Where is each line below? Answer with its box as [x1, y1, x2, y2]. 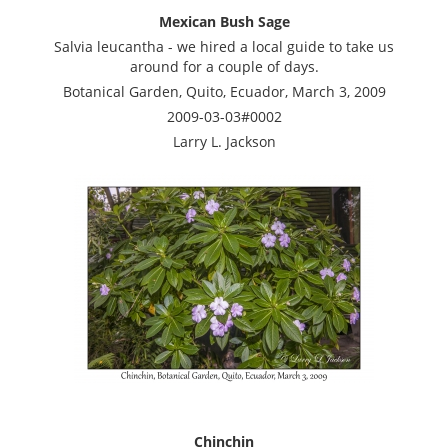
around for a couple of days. [129, 56, 319, 76]
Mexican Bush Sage [158, 11, 290, 31]
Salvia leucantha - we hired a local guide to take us [54, 36, 394, 56]
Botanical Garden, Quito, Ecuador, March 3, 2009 [62, 81, 386, 101]
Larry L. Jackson [172, 131, 276, 151]
